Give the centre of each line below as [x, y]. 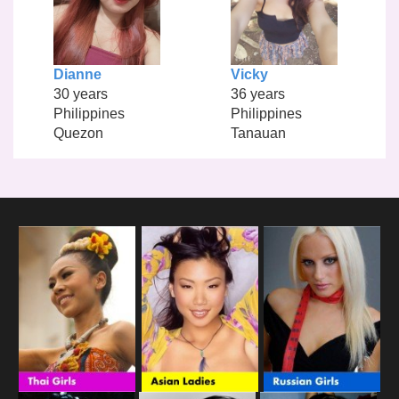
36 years [257, 94]
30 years [80, 94]
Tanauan [258, 133]
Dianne [77, 74]
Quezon [78, 133]
